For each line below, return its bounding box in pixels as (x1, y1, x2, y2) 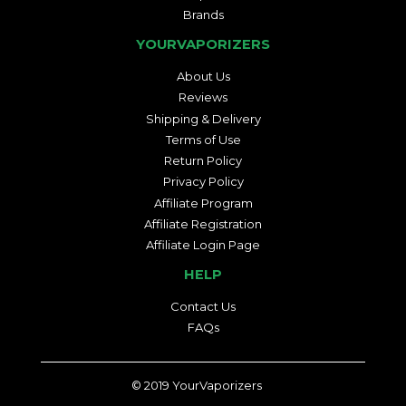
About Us (176, 69, 230, 84)
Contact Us (170, 299, 236, 314)
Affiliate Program (153, 195, 253, 210)
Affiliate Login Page (146, 237, 260, 253)
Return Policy (164, 153, 242, 169)
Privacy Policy (162, 174, 244, 189)
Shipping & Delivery (145, 111, 261, 126)
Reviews (179, 90, 227, 105)
